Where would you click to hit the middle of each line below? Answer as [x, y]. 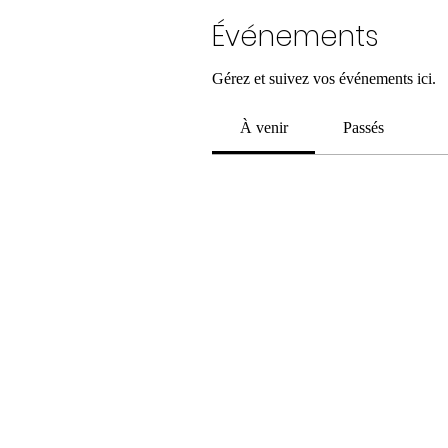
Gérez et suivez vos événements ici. [324, 78]
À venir [263, 127]
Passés [363, 127]
